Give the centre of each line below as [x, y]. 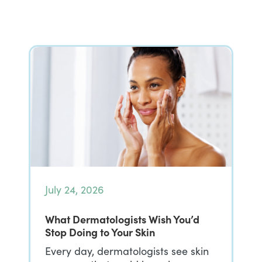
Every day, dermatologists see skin [127, 251]
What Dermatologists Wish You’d [122, 219]
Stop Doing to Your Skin [100, 232]
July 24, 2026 [75, 189]
